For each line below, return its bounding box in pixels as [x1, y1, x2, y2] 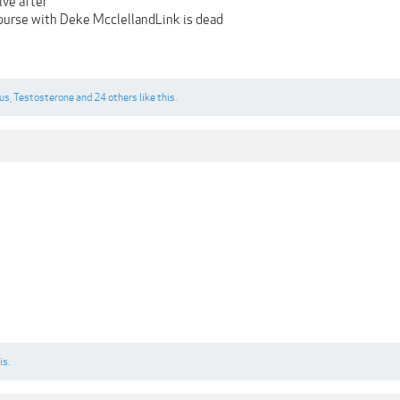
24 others [94, 91, 137, 104]
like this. [137, 91, 177, 104]
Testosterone [13, 91, 74, 104]
